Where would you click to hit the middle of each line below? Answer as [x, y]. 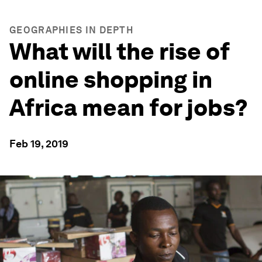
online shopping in [111, 80]
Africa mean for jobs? [129, 108]
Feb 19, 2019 [39, 144]
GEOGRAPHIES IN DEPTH [71, 30]
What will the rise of [120, 51]
